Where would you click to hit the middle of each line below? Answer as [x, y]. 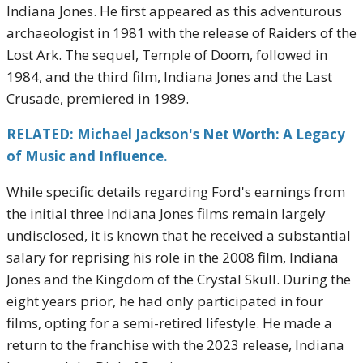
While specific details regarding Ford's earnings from [176, 192]
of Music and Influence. [87, 156]
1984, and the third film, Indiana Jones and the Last [169, 77]
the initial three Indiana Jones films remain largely [166, 214]
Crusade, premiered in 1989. [98, 98]
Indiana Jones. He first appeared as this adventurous [174, 11]
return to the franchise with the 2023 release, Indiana [175, 345]
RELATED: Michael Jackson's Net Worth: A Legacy [176, 134]
